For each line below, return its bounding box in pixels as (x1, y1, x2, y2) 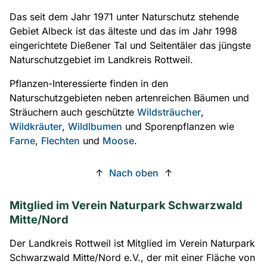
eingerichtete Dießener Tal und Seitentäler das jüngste (10, 39, 251, 51)
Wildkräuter (10, 120, 62, 132)
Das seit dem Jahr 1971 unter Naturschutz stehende (10, 11, 239, 23)
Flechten (41, 135, 80, 147)
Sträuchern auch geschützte (10, 106, 137, 118)
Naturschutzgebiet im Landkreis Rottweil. (10, 54, 193, 66)
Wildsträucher (137, 106, 201, 118)
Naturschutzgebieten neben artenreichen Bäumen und (10, 92, 249, 104)
